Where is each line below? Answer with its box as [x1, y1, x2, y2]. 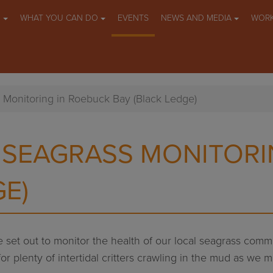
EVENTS [118, 13, 149, 23]
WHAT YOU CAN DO [20, 13, 101, 23]
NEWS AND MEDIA [161, 13, 234, 23]
